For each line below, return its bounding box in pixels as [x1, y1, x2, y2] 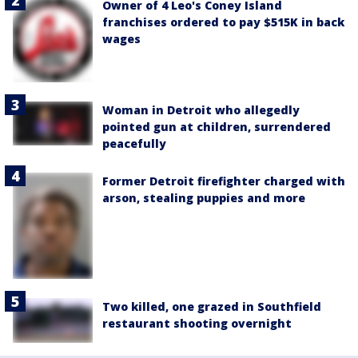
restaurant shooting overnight [102, 316, 292, 332]
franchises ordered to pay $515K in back [102, 14, 344, 30]
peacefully [102, 135, 166, 151]
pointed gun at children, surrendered [102, 118, 331, 134]
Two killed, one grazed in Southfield [102, 299, 321, 315]
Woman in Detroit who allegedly [102, 101, 300, 117]
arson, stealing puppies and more [102, 189, 305, 205]
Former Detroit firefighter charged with [102, 173, 345, 189]
